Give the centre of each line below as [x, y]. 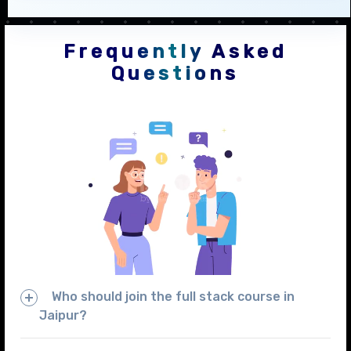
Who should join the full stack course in [173, 296]
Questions [175, 73]
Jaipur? [63, 315]
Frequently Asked [175, 51]
